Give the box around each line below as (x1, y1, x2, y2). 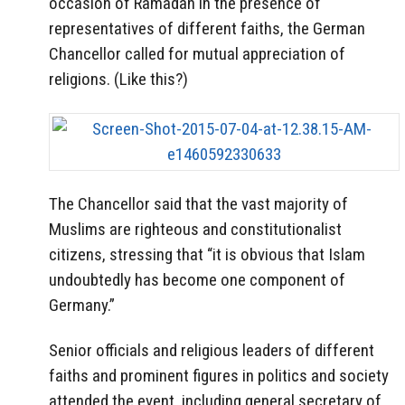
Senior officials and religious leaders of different (49, 340, 374, 362)
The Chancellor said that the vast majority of (49, 193, 348, 214)
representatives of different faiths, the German (49, 17, 365, 39)
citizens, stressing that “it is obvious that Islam (49, 243, 365, 265)
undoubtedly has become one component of (49, 268, 345, 290)
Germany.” (49, 294, 115, 316)
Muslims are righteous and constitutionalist (49, 218, 342, 240)
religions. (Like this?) (49, 68, 188, 89)
